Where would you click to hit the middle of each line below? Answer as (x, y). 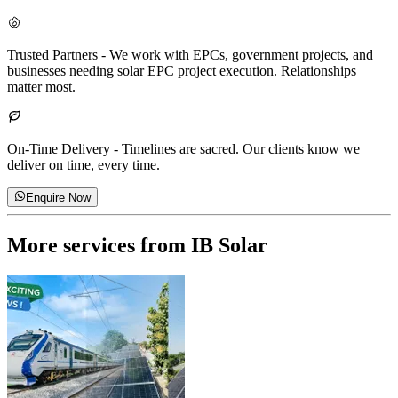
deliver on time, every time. (84, 164)
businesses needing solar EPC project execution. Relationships (182, 70)
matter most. (41, 86)
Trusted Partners (52, 54)
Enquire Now (59, 198)
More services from (99, 245)
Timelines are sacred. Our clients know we (241, 148)
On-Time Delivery (59, 148)
